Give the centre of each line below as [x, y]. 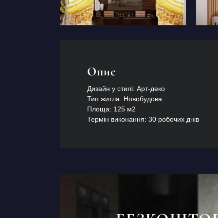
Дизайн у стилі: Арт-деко [126, 88]
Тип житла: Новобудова [124, 99]
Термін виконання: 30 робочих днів [143, 119]
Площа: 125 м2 [111, 109]
